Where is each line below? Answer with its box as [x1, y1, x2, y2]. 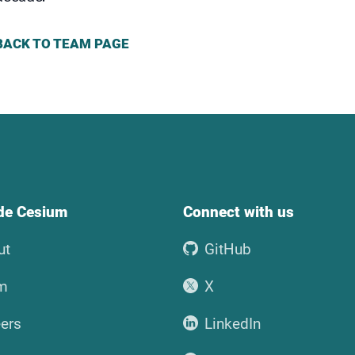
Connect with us [182, 202, 294, 221]
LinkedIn [204, 314, 261, 333]
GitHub [204, 239, 252, 258]
